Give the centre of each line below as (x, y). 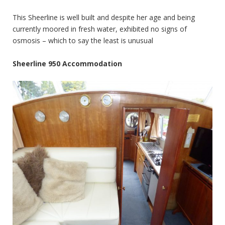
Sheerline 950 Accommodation (67, 63)
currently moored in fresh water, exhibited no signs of (100, 29)
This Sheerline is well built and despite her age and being (104, 17)
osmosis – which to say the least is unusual (83, 40)
